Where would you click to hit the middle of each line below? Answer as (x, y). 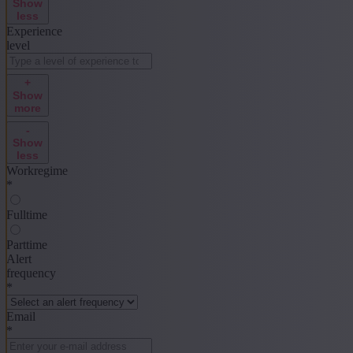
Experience (34, 31)
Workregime (37, 170)
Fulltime (27, 214)
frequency (31, 273)
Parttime (27, 244)
